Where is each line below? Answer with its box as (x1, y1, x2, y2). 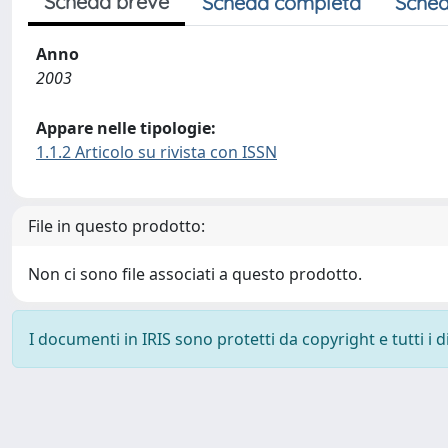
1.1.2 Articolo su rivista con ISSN (36, 141, 277, 163)
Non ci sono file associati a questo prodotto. (28, 263, 362, 285)
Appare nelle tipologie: (36, 117, 216, 139)
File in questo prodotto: (28, 215, 205, 237)
